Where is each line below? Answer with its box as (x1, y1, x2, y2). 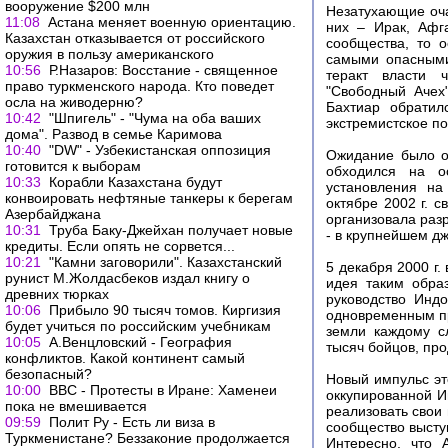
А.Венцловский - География (49, 334, 232, 350)
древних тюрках (5, 286, 109, 302)
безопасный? (5, 366, 92, 382)
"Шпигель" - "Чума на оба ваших (49, 110, 261, 126)
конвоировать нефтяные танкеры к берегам (5, 190, 293, 206)
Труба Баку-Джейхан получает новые (49, 222, 293, 238)
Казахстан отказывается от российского (5, 30, 265, 46)
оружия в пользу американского (5, 46, 214, 62)
